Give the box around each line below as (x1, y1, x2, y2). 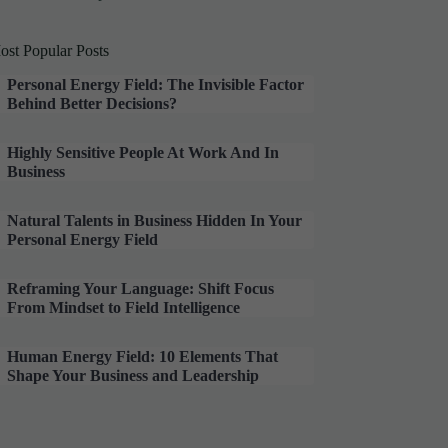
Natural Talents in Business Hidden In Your (7, 211, 303, 229)
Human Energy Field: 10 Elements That (7, 347, 279, 365)
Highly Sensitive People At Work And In (7, 143, 280, 161)
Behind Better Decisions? (7, 94, 178, 112)
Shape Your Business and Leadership (7, 366, 260, 384)
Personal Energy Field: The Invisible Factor (7, 75, 305, 93)
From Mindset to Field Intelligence (7, 298, 241, 316)
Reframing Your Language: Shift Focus (7, 279, 275, 297)
